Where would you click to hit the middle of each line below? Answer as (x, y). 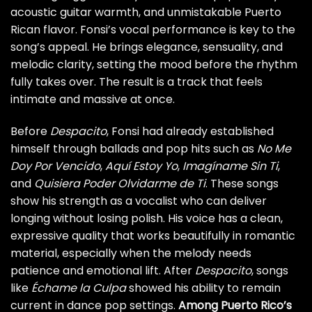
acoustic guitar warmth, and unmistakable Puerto (146, 13)
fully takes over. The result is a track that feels (136, 82)
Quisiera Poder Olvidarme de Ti (120, 184)
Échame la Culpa (79, 288)
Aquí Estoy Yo (141, 166)
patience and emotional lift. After (103, 271)
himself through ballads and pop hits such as (134, 149)
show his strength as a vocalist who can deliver (139, 201)
